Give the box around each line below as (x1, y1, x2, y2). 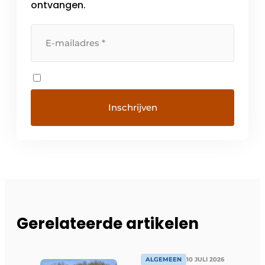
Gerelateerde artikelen (17, 213, 199, 235)
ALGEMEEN (146, 256, 182, 264)
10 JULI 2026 (186, 256, 224, 264)
